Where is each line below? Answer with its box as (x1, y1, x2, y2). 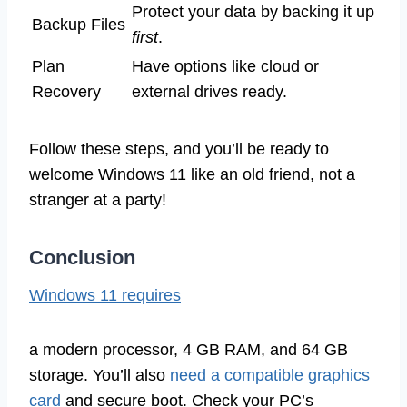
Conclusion (29, 246, 135, 270)
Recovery (32, 83, 101, 102)
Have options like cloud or (132, 57, 319, 76)
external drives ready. (132, 83, 287, 102)
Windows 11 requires (29, 286, 181, 305)
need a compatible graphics (170, 366, 370, 385)
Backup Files (32, 15, 125, 35)
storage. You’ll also (29, 366, 170, 385)
